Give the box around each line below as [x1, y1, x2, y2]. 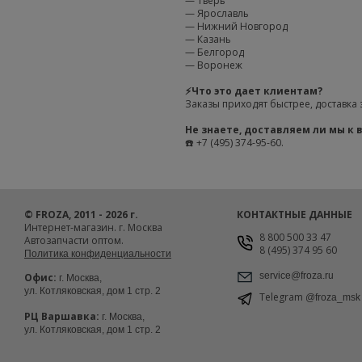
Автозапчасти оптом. [24, 233, 124, 247]
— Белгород [185, 44, 244, 59]
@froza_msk [305, 291, 360, 303]
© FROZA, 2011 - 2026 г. [24, 207, 138, 221]
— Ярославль [185, 6, 249, 20]
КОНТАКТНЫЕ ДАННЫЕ [237, 207, 352, 221]
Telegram [259, 289, 305, 304]
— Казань [185, 32, 231, 46]
